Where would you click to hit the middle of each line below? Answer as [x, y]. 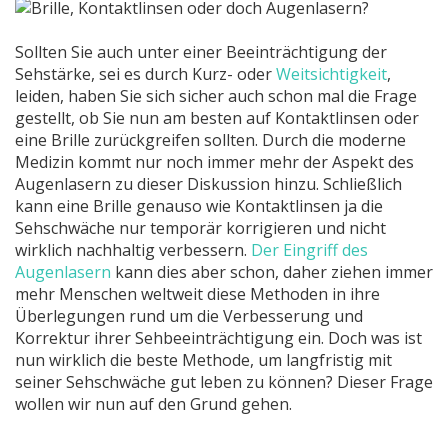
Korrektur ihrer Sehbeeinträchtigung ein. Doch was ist [218, 338]
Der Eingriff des [309, 250]
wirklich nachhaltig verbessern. [133, 250]
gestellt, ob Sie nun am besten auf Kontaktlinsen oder [217, 118]
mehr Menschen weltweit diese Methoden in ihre [197, 294]
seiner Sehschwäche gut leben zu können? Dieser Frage [224, 382]
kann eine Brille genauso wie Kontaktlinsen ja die [199, 206]
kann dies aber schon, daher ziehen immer [272, 272]
